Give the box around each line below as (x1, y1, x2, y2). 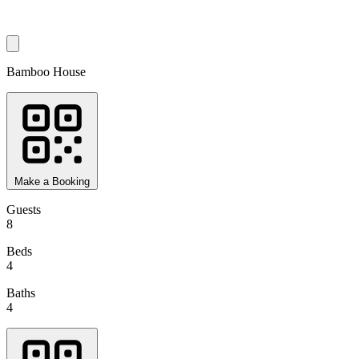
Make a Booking (14, 175, 90, 188)
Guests (6, 203, 41, 216)
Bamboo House (6, 65, 86, 79)
